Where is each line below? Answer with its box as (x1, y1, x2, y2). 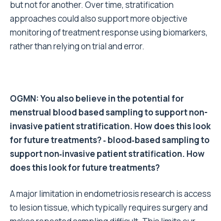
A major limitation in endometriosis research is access (10, 188, 211, 200)
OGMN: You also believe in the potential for (10, 93, 184, 105)
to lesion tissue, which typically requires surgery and (10, 202, 208, 214)
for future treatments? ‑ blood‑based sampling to (10, 134, 210, 146)
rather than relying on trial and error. (10, 40, 145, 52)
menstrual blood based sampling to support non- (10, 107, 208, 118)
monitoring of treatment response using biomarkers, (10, 27, 208, 38)
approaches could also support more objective (10, 13, 187, 25)
